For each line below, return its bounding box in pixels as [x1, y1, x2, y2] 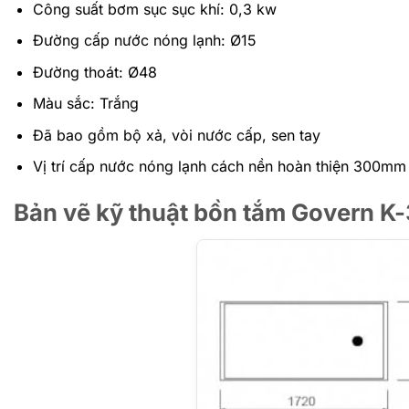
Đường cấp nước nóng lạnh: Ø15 [32, 31, 257, 50]
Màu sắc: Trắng [32, 94, 139, 113]
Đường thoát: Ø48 [32, 62, 157, 81]
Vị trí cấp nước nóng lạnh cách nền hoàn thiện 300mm [32, 157, 406, 176]
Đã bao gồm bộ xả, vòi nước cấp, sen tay [32, 125, 320, 144]
